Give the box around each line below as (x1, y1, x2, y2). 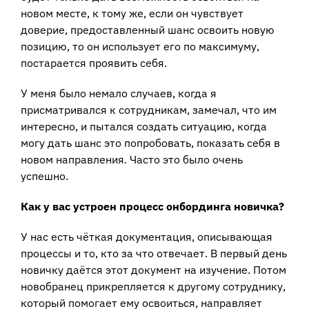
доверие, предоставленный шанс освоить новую (21, 22, 275, 37)
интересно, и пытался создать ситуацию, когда (21, 119, 267, 133)
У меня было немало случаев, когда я (21, 86, 217, 100)
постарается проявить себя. (21, 55, 167, 70)
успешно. (21, 168, 68, 183)
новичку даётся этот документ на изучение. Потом (21, 262, 286, 277)
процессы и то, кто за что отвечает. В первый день (21, 246, 287, 260)
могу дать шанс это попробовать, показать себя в (21, 135, 280, 150)
